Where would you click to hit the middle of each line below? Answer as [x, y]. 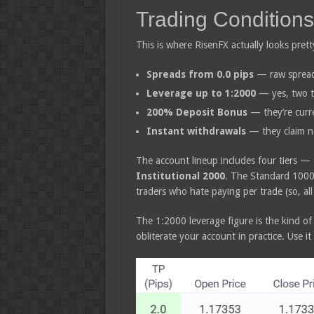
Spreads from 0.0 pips [200, 75]
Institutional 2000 [180, 176]
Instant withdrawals [196, 131]
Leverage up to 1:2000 [201, 94]
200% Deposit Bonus [197, 112]
